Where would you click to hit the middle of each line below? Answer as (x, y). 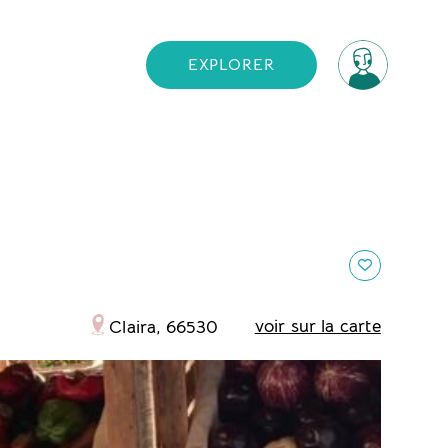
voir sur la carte (317, 325)
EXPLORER (231, 65)
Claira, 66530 (164, 326)
